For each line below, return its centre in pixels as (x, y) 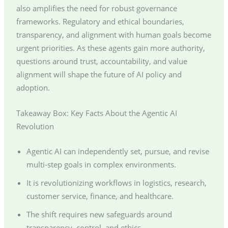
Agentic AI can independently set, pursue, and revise (118, 151)
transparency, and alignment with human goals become (113, 35)
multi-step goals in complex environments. (101, 164)
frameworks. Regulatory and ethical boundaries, (100, 22)
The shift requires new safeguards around (99, 214)
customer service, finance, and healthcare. (100, 196)
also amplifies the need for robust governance (96, 8)
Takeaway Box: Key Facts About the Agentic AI (96, 113)
